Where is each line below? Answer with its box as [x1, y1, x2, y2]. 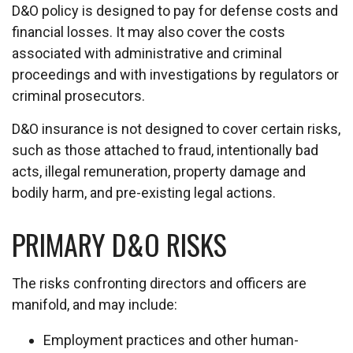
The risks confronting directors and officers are [12, 275, 307, 292]
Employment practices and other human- [43, 332, 299, 348]
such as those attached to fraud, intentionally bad [12, 142, 318, 158]
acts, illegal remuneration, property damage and [12, 163, 306, 180]
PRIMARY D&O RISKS [12, 223, 227, 265]
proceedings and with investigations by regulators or [12, 66, 339, 83]
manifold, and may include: [12, 296, 177, 313]
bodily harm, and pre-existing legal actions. [12, 184, 276, 201]
